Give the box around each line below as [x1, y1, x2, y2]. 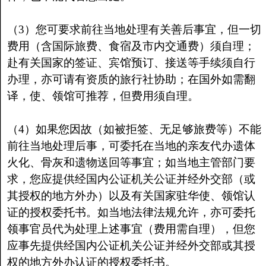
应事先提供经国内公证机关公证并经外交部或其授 [7, 239, 255, 252]
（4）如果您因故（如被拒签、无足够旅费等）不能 [7, 123, 261, 135]
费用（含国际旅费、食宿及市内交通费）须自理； [7, 40, 255, 52]
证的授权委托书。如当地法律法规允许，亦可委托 [7, 206, 255, 218]
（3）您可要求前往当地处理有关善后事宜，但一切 [7, 23, 261, 36]
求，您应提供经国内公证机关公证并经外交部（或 [7, 173, 255, 185]
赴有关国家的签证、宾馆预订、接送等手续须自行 [7, 56, 255, 69]
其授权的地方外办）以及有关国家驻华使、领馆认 [7, 189, 255, 202]
